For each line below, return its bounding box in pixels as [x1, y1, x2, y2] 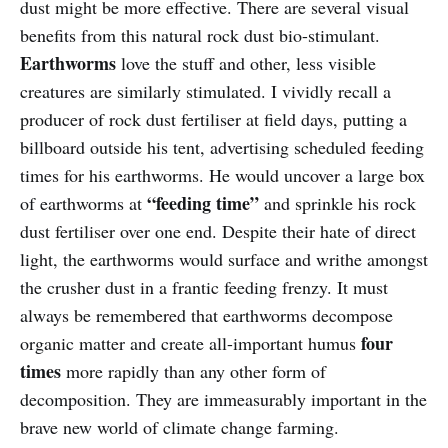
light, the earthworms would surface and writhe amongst [20, 247, 428, 272]
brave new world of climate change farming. [20, 415, 339, 440]
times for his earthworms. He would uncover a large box [20, 163, 425, 188]
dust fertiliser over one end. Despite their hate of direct [20, 219, 416, 244]
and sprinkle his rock [259, 191, 416, 216]
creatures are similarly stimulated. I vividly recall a [20, 79, 391, 104]
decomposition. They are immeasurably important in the [20, 387, 427, 412]
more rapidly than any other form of [61, 359, 326, 384]
